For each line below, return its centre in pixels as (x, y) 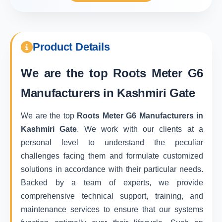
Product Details (71, 47)
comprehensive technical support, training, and (112, 196)
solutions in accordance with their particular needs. (112, 169)
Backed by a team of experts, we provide (112, 183)
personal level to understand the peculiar (112, 142)
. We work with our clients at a (140, 129)
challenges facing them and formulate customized (112, 156)
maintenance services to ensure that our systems (112, 209)
